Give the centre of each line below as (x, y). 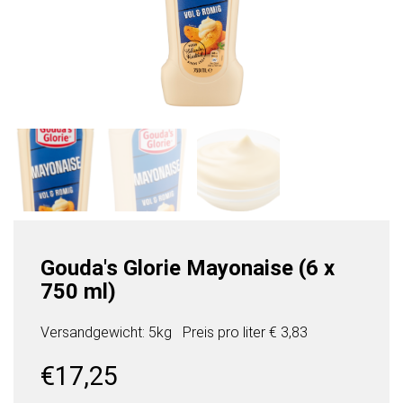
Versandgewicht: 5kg (106, 333)
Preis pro (213, 333)
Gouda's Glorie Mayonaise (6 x (188, 269)
